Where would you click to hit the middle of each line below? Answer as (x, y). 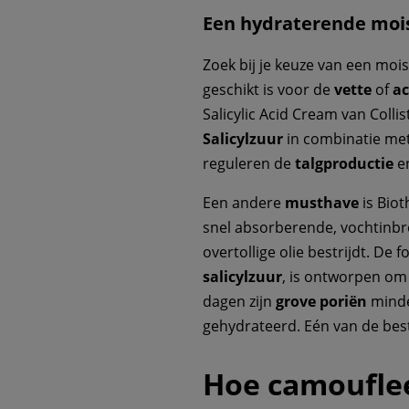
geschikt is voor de (268, 90)
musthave (322, 203)
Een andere (244, 203)
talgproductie (344, 164)
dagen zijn (239, 302)
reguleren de (249, 164)
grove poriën (321, 302)
